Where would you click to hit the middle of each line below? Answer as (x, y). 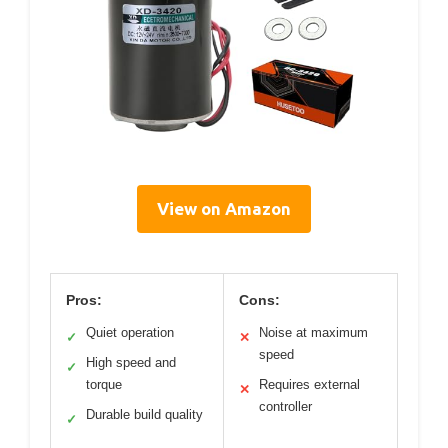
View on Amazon (224, 208)
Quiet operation (130, 332)
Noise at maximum (313, 332)
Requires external (309, 384)
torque (104, 384)
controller (285, 406)
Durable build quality (144, 414)
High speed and (131, 362)
